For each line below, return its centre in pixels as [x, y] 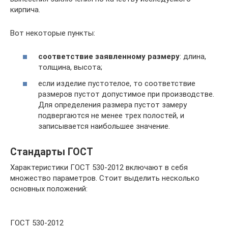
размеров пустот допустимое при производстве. [126, 94]
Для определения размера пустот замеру [112, 105]
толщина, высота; [70, 67]
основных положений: [49, 189]
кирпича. [25, 9]
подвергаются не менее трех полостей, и [111, 115]
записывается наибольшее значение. [104, 126]
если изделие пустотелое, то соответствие [117, 83]
